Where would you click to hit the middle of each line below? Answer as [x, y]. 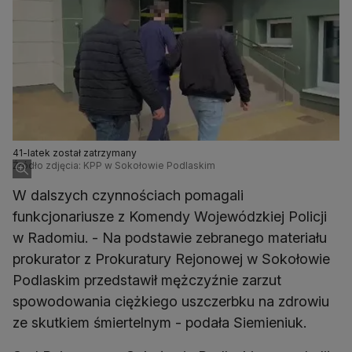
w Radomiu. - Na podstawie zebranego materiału [170, 238]
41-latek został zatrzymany [75, 153]
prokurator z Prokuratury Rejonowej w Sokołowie [171, 259]
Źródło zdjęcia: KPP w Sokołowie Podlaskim [114, 166]
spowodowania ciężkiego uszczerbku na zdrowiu [171, 302]
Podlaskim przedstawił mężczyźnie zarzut [147, 280]
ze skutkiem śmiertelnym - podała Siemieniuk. [159, 323]
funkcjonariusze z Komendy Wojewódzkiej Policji [170, 217]
